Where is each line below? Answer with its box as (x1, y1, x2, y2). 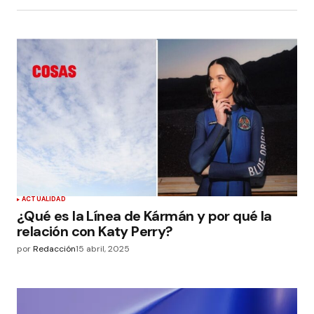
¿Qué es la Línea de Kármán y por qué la (17, 207, 272, 226)
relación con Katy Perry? (17, 222, 173, 241)
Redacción (33, 243, 76, 255)
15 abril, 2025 (76, 243, 130, 255)
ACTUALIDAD (22, 195, 66, 204)
